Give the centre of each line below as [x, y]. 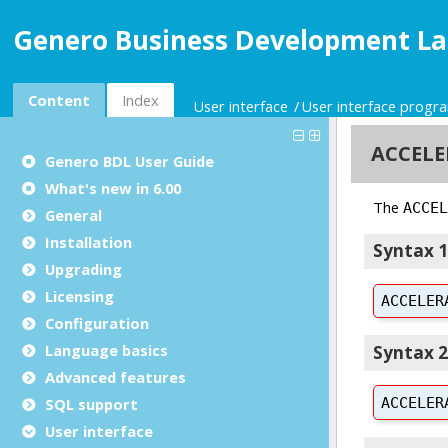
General [73, 214]
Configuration [97, 322]
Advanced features [115, 376]
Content [59, 99]
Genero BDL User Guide [129, 160]
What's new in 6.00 [113, 187]
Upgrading [83, 268]
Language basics [106, 349]
